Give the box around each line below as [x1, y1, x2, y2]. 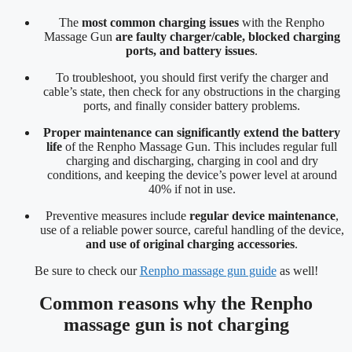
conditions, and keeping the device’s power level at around [46, 167, 337, 181]
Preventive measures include [45, 208, 189, 222]
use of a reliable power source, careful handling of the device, [39, 222, 344, 236]
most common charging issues [82, 15, 239, 29]
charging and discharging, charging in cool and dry [65, 153, 318, 167]
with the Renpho [239, 15, 324, 29]
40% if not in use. [148, 181, 236, 196]
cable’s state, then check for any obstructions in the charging [43, 84, 340, 98]
